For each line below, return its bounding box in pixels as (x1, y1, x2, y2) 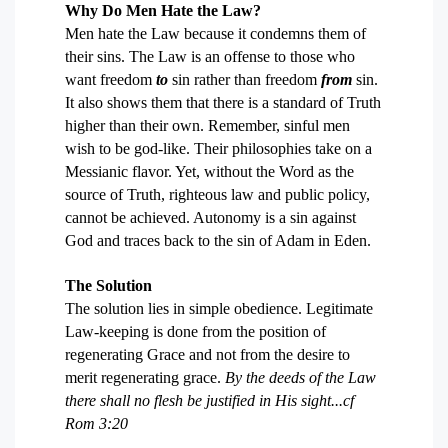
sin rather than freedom (168, 71, 321, 88)
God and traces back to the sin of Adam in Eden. (65, 232, 371, 249)
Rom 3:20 (65, 415, 128, 432)
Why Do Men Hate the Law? (65, 2, 261, 19)
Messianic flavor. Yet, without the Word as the (65, 163, 354, 180)
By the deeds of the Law (225, 369, 376, 386)
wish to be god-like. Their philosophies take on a (65, 140, 372, 157)
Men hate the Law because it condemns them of (65, 25, 366, 42)
